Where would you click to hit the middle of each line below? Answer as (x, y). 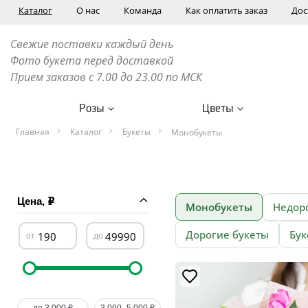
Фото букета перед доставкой (93, 60)
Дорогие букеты (227, 234)
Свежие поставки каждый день (92, 44)
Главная (33, 132)
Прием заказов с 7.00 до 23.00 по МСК (106, 77)
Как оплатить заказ (227, 10)
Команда (143, 10)
